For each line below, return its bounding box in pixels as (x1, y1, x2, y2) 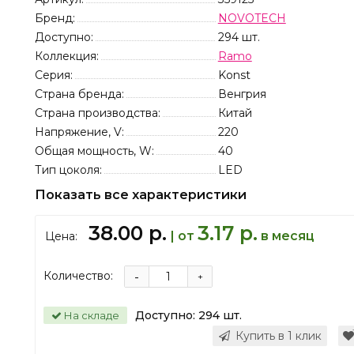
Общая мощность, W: (35, 144, 154, 158)
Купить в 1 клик (235, 329, 322, 343)
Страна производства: (35, 106, 160, 120)
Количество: (43, 268, 113, 283)
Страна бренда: (35, 87, 124, 101)
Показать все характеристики (35, 187, 247, 202)
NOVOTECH (217, 11, 286, 25)
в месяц (258, 228, 314, 243)
